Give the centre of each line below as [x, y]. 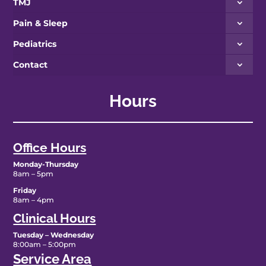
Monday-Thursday [46, 164]
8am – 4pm [34, 200]
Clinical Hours [55, 218]
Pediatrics [35, 44]
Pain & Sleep [41, 23]
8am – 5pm [34, 174]
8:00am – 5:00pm [45, 245]
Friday [25, 191]
